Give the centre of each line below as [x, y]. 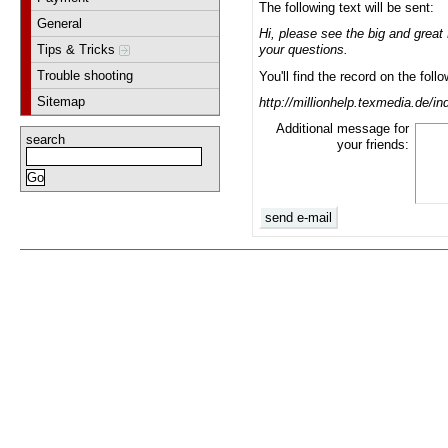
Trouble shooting [85, 75]
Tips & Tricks [78, 49]
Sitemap [61, 101]
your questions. [304, 50]
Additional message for [343, 129]
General [60, 23]
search [45, 139]
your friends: [373, 145]
